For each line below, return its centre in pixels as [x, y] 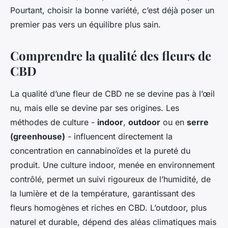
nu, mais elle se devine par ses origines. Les [95, 108]
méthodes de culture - [54, 122]
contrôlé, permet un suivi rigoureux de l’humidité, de [110, 179]
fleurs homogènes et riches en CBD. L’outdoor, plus [108, 208]
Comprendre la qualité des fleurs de [111, 56]
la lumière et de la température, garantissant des [103, 194]
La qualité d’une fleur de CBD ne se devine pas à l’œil [112, 94]
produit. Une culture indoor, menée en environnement [112, 165]
